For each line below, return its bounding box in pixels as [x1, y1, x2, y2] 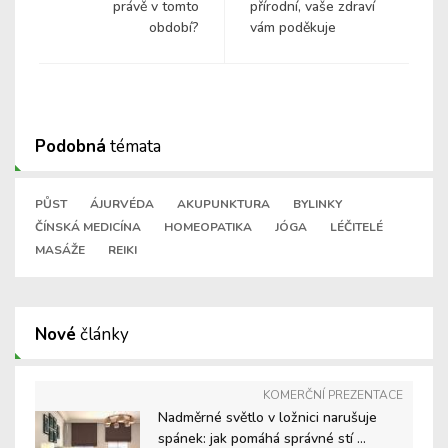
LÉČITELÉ [330, 219, 383, 236]
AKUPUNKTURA [177, 196, 270, 213]
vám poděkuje [250, 18, 336, 38]
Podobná [35, 135, 106, 159]
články [76, 323, 129, 347]
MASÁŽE [35, 242, 85, 259]
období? [149, 18, 199, 38]
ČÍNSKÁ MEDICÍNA [35, 219, 141, 236]
